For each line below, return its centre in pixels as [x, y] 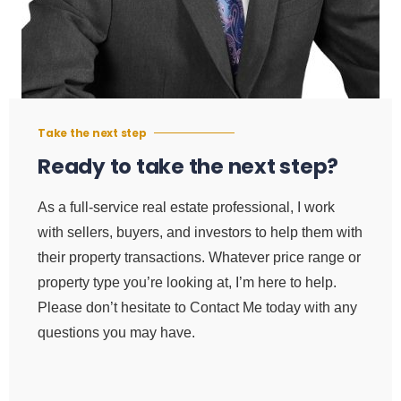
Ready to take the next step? [188, 166]
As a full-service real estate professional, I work [186, 207]
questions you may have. [116, 332]
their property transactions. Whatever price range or [199, 257]
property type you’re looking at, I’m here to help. [187, 282]
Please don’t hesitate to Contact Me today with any [197, 307]
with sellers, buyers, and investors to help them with [200, 232]
